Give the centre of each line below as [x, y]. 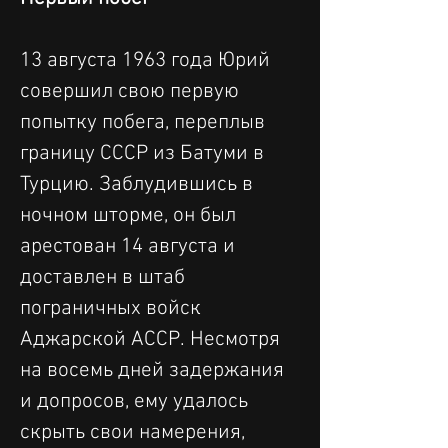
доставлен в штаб [105, 277]
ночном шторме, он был [130, 215]
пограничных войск [113, 308]
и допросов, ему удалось [136, 401]
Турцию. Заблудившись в [139, 184]
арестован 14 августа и [130, 246]
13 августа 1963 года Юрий [147, 60]
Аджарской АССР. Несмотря [152, 339]
